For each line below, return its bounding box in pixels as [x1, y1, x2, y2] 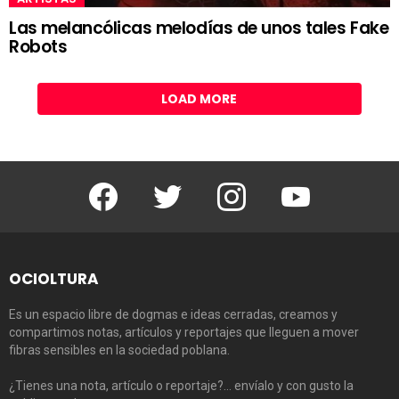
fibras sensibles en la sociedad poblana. [9, 343, 230, 358]
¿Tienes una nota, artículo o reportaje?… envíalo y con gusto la [9, 379, 354, 394]
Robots [9, 34, 68, 59]
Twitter [174, 178, 206, 191]
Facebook [110, 178, 159, 191]
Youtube [302, 178, 343, 191]
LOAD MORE [161, 89, 238, 108]
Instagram [238, 178, 287, 191]
